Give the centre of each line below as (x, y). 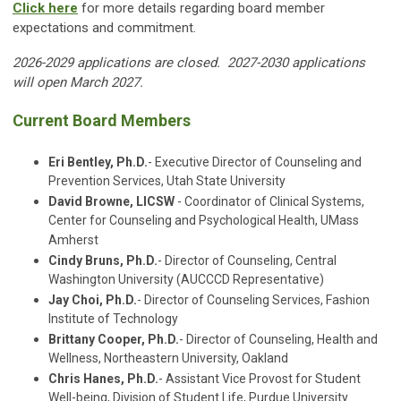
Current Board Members (102, 121)
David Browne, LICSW (111, 202)
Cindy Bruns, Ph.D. (103, 261)
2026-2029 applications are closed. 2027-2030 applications (189, 63)
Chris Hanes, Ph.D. (103, 379)
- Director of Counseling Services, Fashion (253, 300)
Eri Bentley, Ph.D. (98, 162)
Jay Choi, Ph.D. (93, 300)
